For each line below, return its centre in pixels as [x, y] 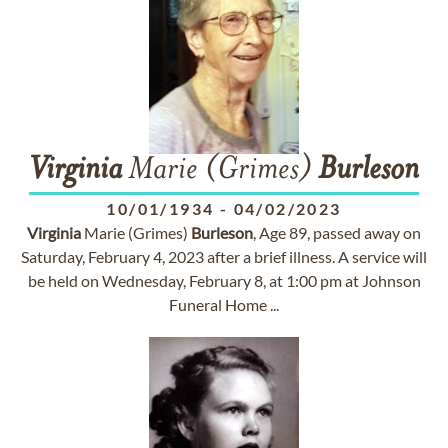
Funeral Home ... [224, 304]
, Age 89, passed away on [337, 232]
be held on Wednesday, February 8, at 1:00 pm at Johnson [224, 280]
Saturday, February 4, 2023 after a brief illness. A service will [224, 256]
